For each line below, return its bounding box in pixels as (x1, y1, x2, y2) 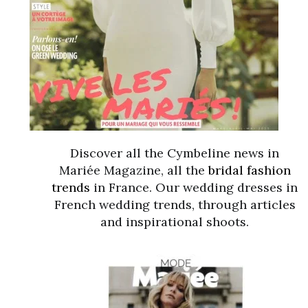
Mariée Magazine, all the (58, 162, 208, 178)
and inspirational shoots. (100, 214, 249, 230)
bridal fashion (208, 162, 291, 178)
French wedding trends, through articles (54, 197, 296, 212)
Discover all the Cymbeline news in (70, 145, 279, 161)
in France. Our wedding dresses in (90, 179, 298, 195)
